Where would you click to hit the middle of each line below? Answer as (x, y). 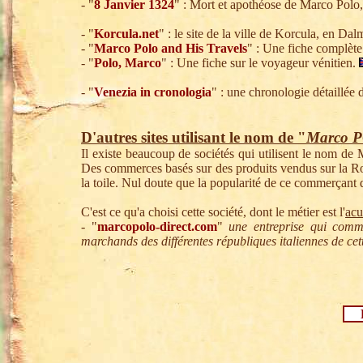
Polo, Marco (128, 63)
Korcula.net (126, 34)
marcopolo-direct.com (157, 226)
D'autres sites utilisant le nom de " (194, 137)
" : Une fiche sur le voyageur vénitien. (260, 63)
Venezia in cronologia (153, 92)
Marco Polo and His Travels (171, 48)
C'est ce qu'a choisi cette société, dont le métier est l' (213, 212)
